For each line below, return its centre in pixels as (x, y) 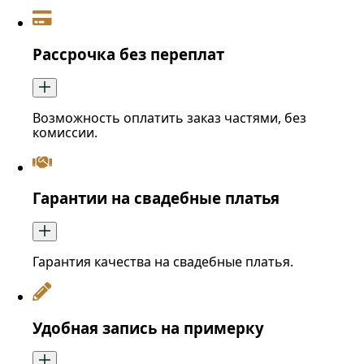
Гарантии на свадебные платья (156, 198)
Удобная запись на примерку (148, 327)
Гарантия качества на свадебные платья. (163, 261)
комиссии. (65, 132)
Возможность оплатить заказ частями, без (169, 117)
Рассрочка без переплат (128, 54)
